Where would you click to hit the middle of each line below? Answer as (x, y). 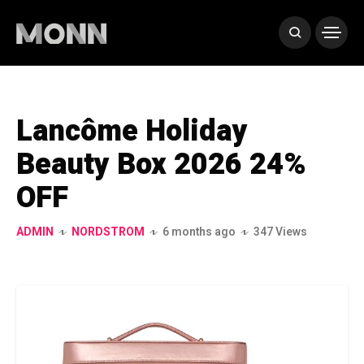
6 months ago (199, 232)
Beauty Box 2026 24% (161, 165)
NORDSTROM (108, 232)
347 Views (280, 232)
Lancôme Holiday (132, 131)
